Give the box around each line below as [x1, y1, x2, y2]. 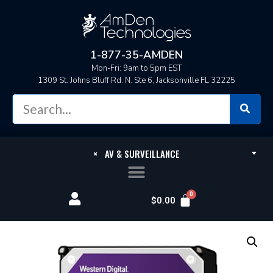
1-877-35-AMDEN [90, 47, 183, 62]
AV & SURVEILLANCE [97, 146, 180, 160]
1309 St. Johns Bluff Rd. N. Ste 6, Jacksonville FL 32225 [38, 74, 235, 86]
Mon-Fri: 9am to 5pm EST [91, 62, 182, 74]
